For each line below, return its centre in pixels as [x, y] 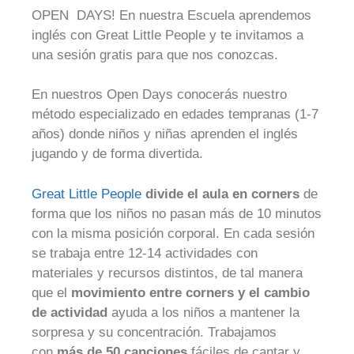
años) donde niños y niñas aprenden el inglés [165, 134]
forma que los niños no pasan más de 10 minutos [177, 213]
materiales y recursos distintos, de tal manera [167, 273]
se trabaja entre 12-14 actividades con [145, 253]
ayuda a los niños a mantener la [203, 312]
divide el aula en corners [222, 194]
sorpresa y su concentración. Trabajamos [154, 332]
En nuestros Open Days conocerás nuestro [159, 94]
